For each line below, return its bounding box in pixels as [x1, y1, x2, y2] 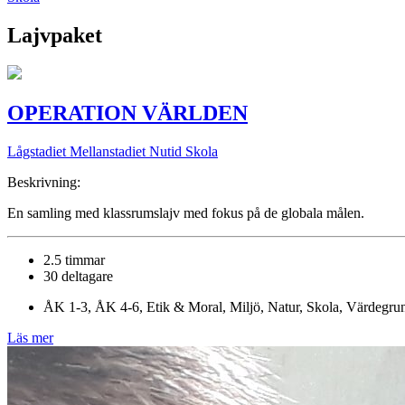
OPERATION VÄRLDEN [7, 101, 248, 126]
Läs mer [7, 330, 53, 346]
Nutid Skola [149, 144, 218, 160]
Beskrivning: [7, 174, 80, 191]
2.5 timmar [43, 252, 105, 268]
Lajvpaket [7, 23, 102, 47]
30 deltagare [43, 268, 113, 285]
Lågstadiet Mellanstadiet [7, 144, 149, 160]
